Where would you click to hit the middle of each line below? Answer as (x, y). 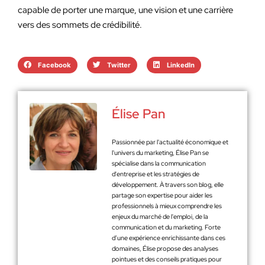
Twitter (119, 65)
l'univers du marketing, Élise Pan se (160, 153)
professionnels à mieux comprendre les (167, 206)
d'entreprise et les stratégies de (156, 174)
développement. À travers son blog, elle (168, 185)
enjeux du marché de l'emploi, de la (160, 216)
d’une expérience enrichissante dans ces (169, 238)
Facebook (54, 65)
